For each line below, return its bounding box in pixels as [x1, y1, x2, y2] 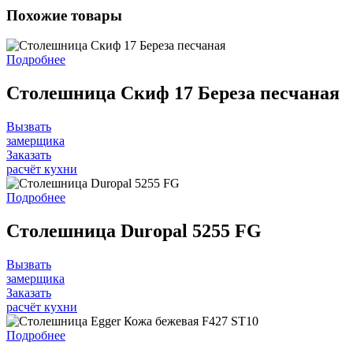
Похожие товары [6, 6, 122, 24]
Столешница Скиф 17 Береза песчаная [6, 83, 340, 104]
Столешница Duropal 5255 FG [6, 220, 262, 241]
